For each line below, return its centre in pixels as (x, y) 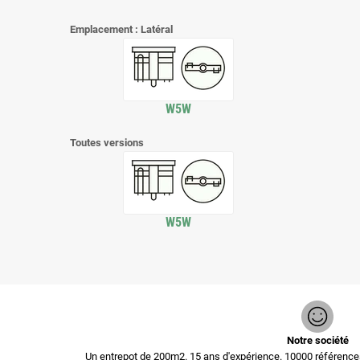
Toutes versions (107, 143)
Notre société (317, 340)
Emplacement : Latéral (121, 29)
